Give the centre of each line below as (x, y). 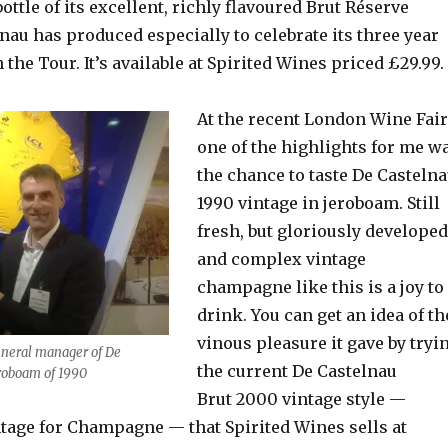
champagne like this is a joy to (320, 287)
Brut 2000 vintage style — (301, 399)
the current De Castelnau (296, 371)
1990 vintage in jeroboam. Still (318, 203)
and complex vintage (281, 259)
